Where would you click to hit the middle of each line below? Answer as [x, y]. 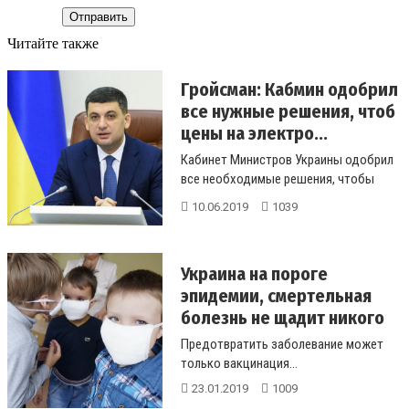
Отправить [99, 16]
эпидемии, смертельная [276, 295]
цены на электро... [254, 133]
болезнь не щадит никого [283, 317]
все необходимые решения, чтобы [278, 178]
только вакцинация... [239, 363]
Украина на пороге [254, 273]
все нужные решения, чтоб [288, 111]
